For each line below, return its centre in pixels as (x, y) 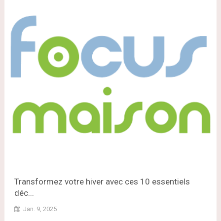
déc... (24, 193)
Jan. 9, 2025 (40, 209)
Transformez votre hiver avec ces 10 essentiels (102, 181)
